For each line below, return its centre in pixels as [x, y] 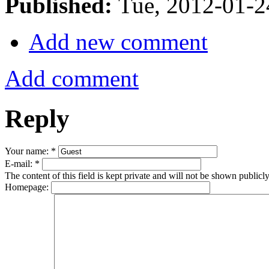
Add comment [72, 79]
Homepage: [28, 187]
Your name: [28, 151]
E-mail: [20, 163]
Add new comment [118, 42]
